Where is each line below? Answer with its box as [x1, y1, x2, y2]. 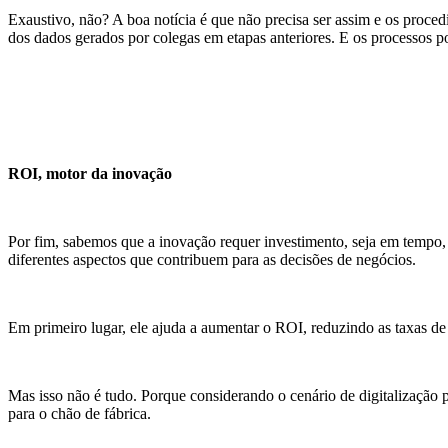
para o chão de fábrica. [8, 405, 155, 423]
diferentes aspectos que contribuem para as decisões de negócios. [8, 251, 416, 269]
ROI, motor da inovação [8, 165, 172, 183]
